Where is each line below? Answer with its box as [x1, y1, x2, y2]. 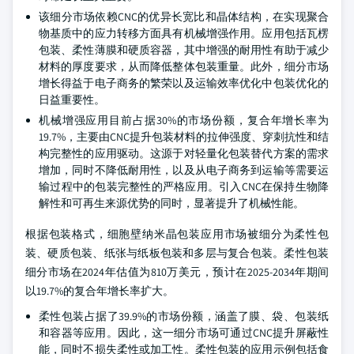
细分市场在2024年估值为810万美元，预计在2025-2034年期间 [25, 265, 329, 279]
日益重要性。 [39, 92, 105, 107]
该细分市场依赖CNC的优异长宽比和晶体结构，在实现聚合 [39, 9, 329, 24]
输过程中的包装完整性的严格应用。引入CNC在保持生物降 [39, 179, 329, 194]
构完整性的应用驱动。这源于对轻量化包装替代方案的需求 [39, 146, 329, 160]
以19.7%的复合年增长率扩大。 [25, 284, 174, 298]
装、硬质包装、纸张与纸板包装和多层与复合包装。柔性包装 [25, 246, 329, 260]
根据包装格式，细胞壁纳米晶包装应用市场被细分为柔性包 [25, 227, 329, 241]
